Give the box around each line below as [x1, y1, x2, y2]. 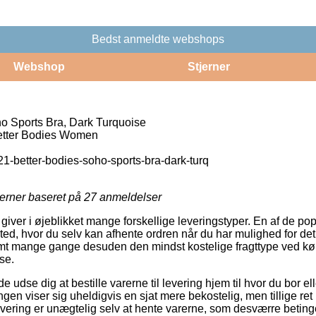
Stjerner [187, 60, 230, 73]
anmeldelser [97, 190, 162, 203]
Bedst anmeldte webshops [92, 32, 224, 45]
